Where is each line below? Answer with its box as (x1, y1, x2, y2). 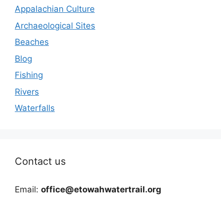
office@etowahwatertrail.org (41, 184, 161, 195)
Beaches (15, 37, 49, 47)
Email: (15, 184, 41, 195)
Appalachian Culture (15, 4, 95, 14)
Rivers (15, 86, 39, 97)
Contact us (15, 155, 66, 168)
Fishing (15, 70, 43, 80)
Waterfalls (15, 103, 55, 113)
